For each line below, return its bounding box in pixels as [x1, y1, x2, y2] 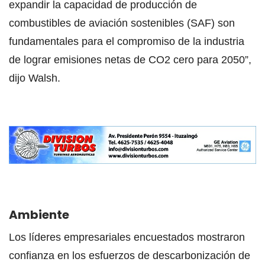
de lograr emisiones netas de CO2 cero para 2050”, [9, 54, 251, 66]
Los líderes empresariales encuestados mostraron [9, 231, 245, 244]
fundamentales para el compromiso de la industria [9, 35, 244, 48]
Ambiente [9, 206, 69, 224]
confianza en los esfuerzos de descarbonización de [9, 250, 250, 262]
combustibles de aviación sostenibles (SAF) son [9, 17, 235, 30]
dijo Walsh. [9, 72, 60, 85]
